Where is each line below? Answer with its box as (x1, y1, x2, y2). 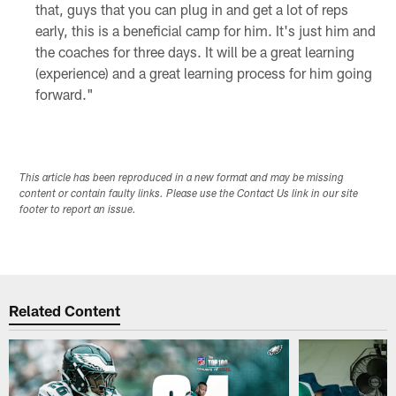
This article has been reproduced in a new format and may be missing (19, 173, 345, 185)
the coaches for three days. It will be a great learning (34, 42, 354, 60)
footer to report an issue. (19, 205, 137, 217)
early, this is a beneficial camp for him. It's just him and (34, 21, 376, 39)
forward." (34, 85, 94, 103)
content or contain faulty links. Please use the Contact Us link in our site (19, 189, 359, 201)
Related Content (9, 301, 121, 319)
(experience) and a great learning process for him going (34, 64, 372, 81)
